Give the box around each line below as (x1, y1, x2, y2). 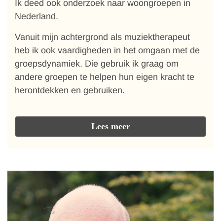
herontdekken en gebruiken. (15, 85, 125, 95)
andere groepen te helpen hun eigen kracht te (15, 72, 194, 82)
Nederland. (15, 11, 58, 21)
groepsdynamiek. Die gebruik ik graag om (15, 59, 179, 69)
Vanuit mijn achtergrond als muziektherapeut (15, 32, 190, 42)
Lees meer (91, 121, 130, 131)
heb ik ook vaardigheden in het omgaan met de (15, 45, 200, 55)
